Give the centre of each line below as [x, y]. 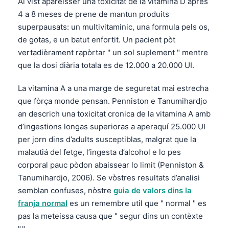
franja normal [43, 203]
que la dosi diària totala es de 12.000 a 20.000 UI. [106, 65]
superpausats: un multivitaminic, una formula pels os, [114, 27]
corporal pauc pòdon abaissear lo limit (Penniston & [111, 165]
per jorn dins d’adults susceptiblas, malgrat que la [107, 139]
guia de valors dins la [153, 190]
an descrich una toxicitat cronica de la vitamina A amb [114, 113]
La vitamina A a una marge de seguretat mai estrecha [113, 88]
